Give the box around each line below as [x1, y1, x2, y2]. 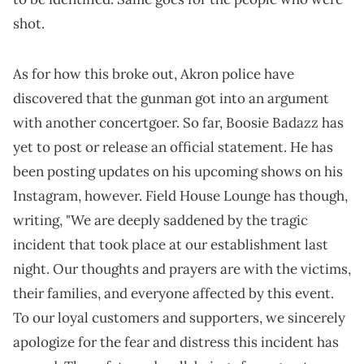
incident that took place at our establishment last [13, 236, 328, 254]
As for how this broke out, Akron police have [13, 65, 294, 84]
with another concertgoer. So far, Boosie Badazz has [13, 114, 344, 132]
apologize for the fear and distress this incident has [13, 333, 339, 352]
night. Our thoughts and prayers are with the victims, [13, 260, 351, 279]
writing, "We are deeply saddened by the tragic [13, 211, 308, 230]
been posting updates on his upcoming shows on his [13, 162, 343, 181]
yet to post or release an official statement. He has [13, 138, 333, 157]
